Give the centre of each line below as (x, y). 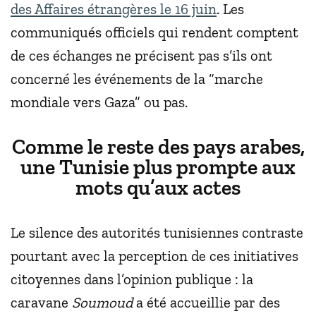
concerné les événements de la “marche (137, 79)
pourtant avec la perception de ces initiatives (154, 256)
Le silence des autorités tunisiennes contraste (157, 233)
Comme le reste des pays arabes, (158, 146)
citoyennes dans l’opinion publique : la (132, 279)
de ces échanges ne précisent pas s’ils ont (141, 56)
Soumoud (102, 303)
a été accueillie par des (206, 303)
